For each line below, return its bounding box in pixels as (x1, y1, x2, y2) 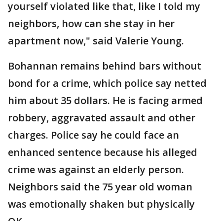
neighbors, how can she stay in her (8, 17, 175, 30)
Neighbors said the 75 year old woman (8, 180, 192, 193)
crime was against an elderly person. (8, 163, 184, 176)
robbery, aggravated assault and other (8, 111, 195, 124)
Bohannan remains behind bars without (8, 59, 201, 73)
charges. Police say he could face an (8, 128, 179, 142)
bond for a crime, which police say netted (8, 76, 207, 90)
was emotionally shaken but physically (8, 197, 195, 211)
